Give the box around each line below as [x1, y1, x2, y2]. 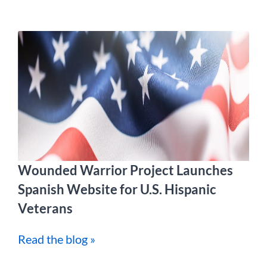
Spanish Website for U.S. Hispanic [18, 181, 216, 197]
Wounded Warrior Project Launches [18, 162, 233, 178]
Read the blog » [18, 232, 95, 246]
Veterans [18, 200, 73, 216]
